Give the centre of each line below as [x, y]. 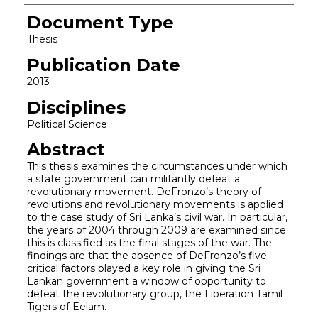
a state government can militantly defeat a [133, 179]
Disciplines [76, 107]
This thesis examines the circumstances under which [157, 166]
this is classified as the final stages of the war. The [149, 243]
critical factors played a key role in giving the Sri [143, 269]
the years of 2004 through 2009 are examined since [156, 230]
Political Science [67, 124]
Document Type [100, 23]
